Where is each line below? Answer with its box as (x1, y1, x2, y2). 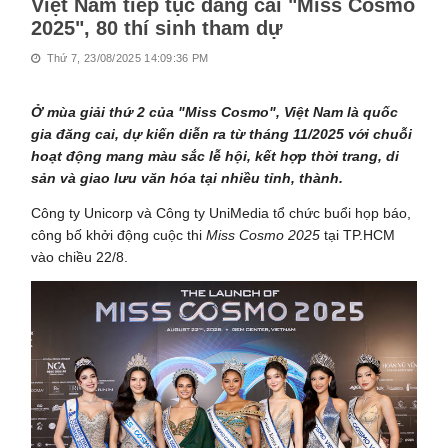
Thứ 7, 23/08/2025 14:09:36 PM (43, 51, 209, 64)
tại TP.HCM (324, 226, 396, 243)
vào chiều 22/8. (31, 248, 129, 265)
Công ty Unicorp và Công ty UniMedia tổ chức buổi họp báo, (31, 204, 412, 221)
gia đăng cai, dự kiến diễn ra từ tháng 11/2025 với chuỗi (31, 125, 413, 142)
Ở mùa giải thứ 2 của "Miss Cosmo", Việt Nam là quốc (31, 103, 399, 120)
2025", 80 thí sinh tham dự (31, 16, 283, 39)
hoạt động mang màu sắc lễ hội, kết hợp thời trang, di (31, 147, 400, 164)
